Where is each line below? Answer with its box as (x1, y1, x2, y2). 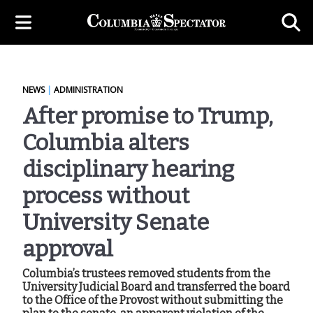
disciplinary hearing (22, 156, 234, 182)
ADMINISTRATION (54, 84, 123, 96)
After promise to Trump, (22, 103, 273, 129)
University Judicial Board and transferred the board (22, 280, 290, 293)
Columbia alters (22, 129, 189, 156)
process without (22, 182, 189, 209)
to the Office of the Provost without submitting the (22, 293, 283, 307)
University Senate (22, 209, 209, 235)
